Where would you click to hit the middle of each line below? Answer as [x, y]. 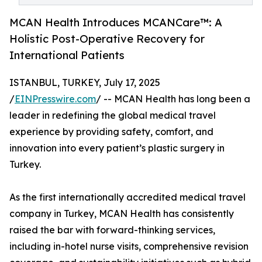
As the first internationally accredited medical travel [127, 197]
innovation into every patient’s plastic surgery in [117, 148]
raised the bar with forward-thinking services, [112, 230]
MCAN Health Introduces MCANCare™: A [116, 23]
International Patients [67, 55]
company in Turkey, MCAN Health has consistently [122, 214]
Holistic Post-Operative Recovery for [107, 39]
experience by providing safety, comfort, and [111, 132]
